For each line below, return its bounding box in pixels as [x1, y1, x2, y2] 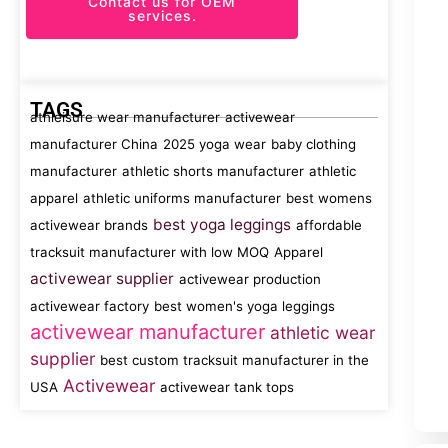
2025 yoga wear [163, 136, 266, 152]
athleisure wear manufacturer [30, 109, 220, 125]
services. [127, 7, 197, 24]
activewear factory [30, 298, 149, 314]
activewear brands [30, 217, 148, 233]
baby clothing [271, 136, 356, 152]
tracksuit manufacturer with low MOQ [30, 244, 269, 260]
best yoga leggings [153, 215, 291, 234]
